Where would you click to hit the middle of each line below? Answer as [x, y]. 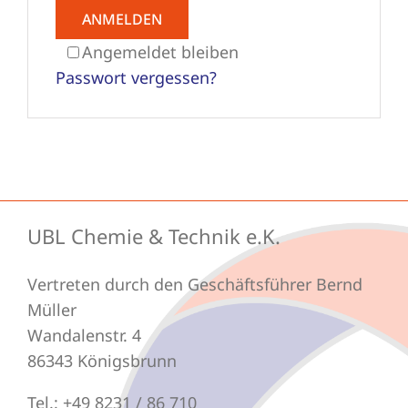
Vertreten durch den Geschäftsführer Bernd [194, 285]
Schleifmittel [68, 52]
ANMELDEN [122, 20]
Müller [51, 310]
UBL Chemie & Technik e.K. [153, 236]
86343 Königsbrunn [102, 361]
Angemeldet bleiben [160, 52]
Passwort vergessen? [136, 78]
